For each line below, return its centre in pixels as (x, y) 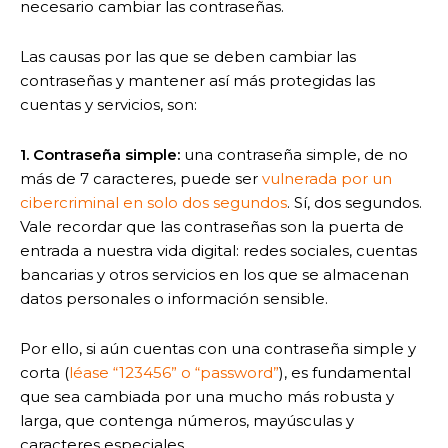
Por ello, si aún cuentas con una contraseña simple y (218, 348)
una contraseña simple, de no (296, 154)
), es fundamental (345, 372)
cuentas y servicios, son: (108, 104)
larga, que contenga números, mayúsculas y (187, 420)
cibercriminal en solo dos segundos (153, 202)
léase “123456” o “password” (174, 372)
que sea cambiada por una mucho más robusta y (207, 396)
